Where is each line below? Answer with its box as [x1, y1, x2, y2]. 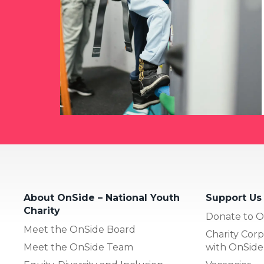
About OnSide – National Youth [24, 192, 180, 203]
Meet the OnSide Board [24, 224, 136, 235]
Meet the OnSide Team [24, 242, 133, 253]
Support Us [205, 192, 262, 203]
